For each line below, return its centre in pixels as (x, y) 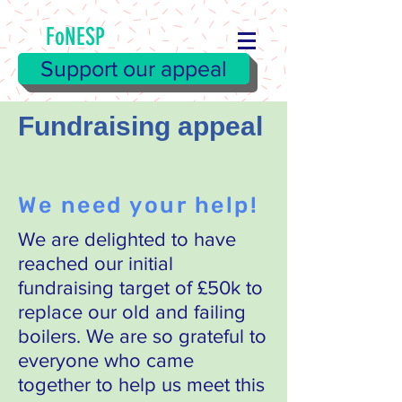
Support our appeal (134, 68)
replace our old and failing (132, 312)
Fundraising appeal (140, 126)
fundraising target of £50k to (140, 288)
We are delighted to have (127, 239)
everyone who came (106, 360)
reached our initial (96, 263)
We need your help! (138, 205)
